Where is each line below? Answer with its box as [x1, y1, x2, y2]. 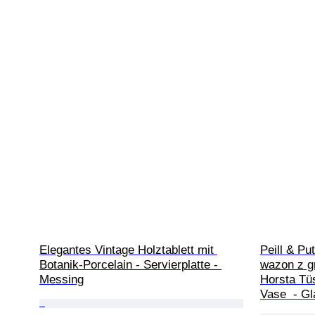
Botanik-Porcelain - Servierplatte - [39, 258, 221, 272]
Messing [39, 273, 84, 287]
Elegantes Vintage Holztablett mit [39, 243, 217, 257]
